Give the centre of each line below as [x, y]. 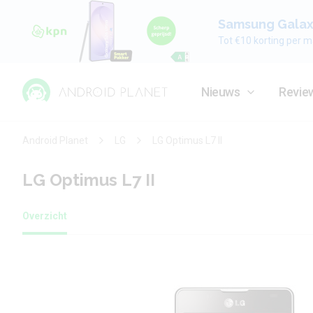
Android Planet [55, 140]
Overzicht [45, 216]
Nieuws [221, 92]
